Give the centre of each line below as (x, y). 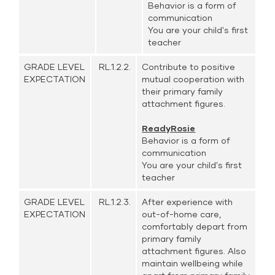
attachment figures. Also (194, 251)
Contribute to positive (189, 67)
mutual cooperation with (193, 79)
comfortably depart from (195, 226)
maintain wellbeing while (193, 263)
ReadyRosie (169, 128)
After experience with (188, 202)
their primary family (183, 91)
